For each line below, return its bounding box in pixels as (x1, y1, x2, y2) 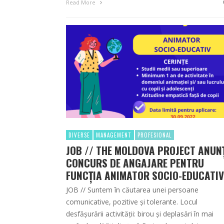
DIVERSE (68, 131, 90, 139)
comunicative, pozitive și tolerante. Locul (66, 197, 197, 207)
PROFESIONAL (137, 131, 171, 139)
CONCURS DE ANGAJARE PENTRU (66, 155, 204, 171)
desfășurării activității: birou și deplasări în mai (66, 209, 213, 219)
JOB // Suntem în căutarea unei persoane (66, 185, 198, 195)
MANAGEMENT (96, 131, 131, 139)
